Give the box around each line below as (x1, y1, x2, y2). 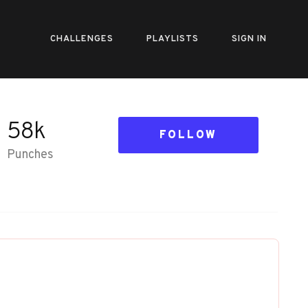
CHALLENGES (50, 34, 113, 45)
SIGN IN (232, 34, 267, 45)
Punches (6, 147, 54, 163)
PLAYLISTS (146, 34, 199, 45)
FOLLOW (159, 128, 217, 142)
